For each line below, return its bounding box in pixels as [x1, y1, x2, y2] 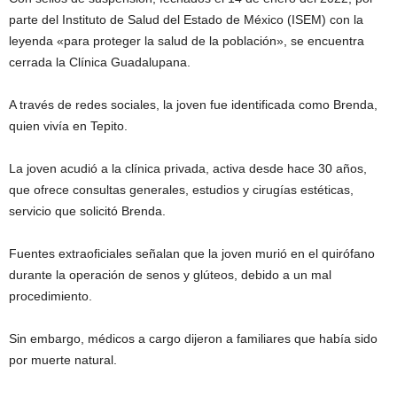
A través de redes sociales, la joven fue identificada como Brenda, [9, 97, 378, 113]
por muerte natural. [9, 353, 117, 368]
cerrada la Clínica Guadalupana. [9, 55, 191, 70]
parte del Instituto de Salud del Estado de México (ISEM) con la [9, 12, 363, 27]
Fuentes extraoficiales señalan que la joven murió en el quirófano [9, 246, 375, 261]
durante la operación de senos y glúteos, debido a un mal [9, 268, 331, 283]
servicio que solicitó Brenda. [9, 204, 166, 219]
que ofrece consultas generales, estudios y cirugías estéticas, [9, 183, 354, 198]
